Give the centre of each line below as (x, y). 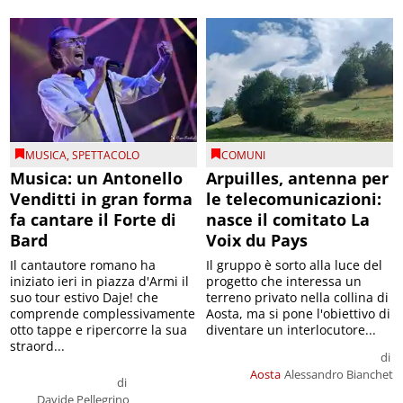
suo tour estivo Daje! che (85, 298)
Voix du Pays (257, 241)
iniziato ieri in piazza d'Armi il (100, 282)
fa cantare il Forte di (94, 220)
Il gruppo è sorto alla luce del (294, 265)
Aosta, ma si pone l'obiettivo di (298, 314)
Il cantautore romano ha (83, 265)
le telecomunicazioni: (294, 199)
